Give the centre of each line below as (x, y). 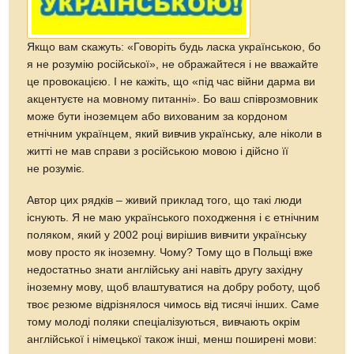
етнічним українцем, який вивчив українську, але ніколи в (175, 134)
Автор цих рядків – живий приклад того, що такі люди (165, 200)
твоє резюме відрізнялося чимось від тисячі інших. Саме (173, 304)
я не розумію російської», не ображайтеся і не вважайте (173, 64)
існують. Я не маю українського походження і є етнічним (173, 217)
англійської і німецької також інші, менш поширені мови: (172, 339)
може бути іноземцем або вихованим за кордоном (158, 116)
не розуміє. (56, 168)
